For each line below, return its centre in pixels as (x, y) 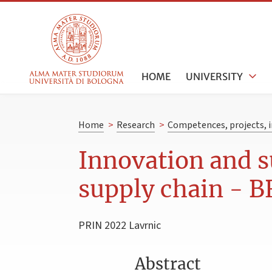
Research (135, 125)
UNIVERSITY (215, 76)
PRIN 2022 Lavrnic (120, 225)
